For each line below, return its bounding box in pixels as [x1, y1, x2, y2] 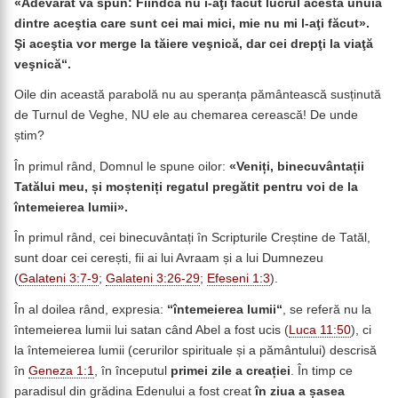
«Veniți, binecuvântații [229, 159, 364, 173]
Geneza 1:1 [28, 363, 94, 378]
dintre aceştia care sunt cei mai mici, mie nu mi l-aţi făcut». [14, 17, 370, 30]
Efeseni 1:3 [207, 272, 270, 286]
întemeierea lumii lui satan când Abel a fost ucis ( [14, 322, 289, 337]
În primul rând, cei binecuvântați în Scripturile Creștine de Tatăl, [14, 231, 370, 245]
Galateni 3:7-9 [19, 272, 99, 286]
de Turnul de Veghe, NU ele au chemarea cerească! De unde [14, 108, 358, 123]
